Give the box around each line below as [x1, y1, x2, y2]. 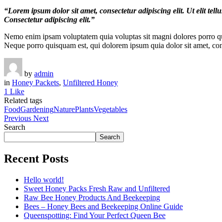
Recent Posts [4, 152, 68, 165]
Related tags [4, 96, 42, 105]
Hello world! [24, 175, 64, 184]
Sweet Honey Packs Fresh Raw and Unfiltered [24, 184, 170, 193]
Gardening [20, 105, 54, 113]
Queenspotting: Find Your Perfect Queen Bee [24, 211, 166, 220]
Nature [54, 105, 75, 113]
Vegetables [94, 105, 127, 113]
